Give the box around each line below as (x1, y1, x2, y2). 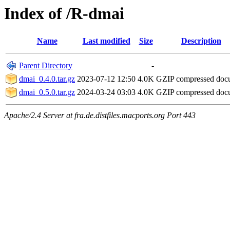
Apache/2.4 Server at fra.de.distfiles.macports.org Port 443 (4, 111, 196, 120)
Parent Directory (19, 61, 72, 70)
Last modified (82, 36, 130, 46)
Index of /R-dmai (4, 4, 124, 23)
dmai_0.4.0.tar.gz (19, 74, 75, 84)
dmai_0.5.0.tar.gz (19, 88, 75, 97)
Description (181, 36, 221, 46)
